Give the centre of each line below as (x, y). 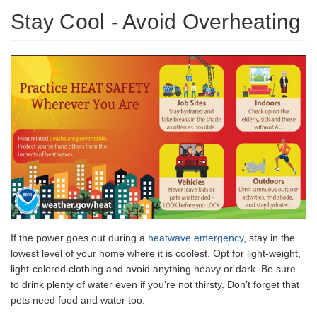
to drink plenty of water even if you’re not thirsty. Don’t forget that (155, 284)
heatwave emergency (196, 237)
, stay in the (269, 237)
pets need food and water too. (78, 300)
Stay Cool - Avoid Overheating (156, 22)
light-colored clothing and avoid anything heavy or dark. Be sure (153, 269)
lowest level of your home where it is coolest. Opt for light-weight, (156, 253)
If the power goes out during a (79, 237)
